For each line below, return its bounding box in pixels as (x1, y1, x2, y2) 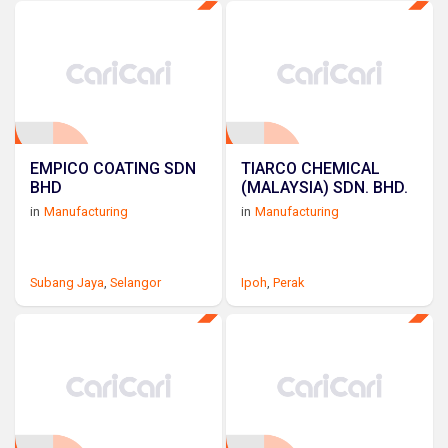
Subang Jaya (30, 274, 104, 290)
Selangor (110, 274, 161, 290)
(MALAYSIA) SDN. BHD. (241, 177, 409, 197)
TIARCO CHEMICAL (241, 158, 381, 178)
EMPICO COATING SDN (30, 158, 196, 178)
